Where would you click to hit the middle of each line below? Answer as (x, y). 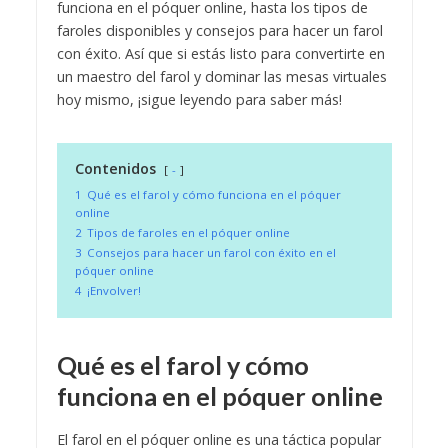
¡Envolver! (113, 291)
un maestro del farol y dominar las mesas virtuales (221, 77)
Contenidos (115, 169)
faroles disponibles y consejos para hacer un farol (219, 31)
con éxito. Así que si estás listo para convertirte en (220, 54)
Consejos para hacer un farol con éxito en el (211, 253)
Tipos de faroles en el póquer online (188, 233)
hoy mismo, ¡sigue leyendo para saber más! (199, 100)
